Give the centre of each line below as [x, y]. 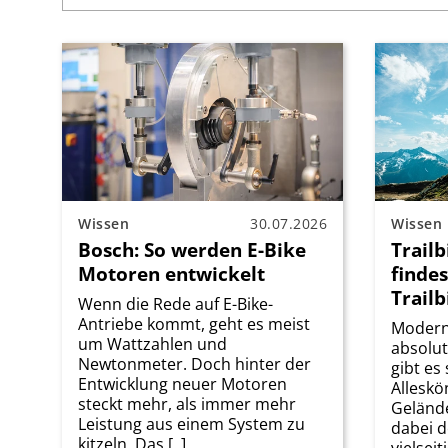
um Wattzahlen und [152, 343]
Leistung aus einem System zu [191, 423]
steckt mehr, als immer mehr [187, 403]
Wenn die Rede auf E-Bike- [175, 303]
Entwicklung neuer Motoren [182, 383]
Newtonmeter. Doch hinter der [194, 363]
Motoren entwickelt [171, 273]
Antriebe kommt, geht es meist [194, 323]
